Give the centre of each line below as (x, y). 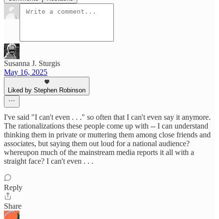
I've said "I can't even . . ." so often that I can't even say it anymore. (107, 117)
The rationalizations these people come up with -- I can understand (106, 126)
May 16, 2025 (26, 72)
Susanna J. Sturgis (32, 64)
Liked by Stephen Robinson (47, 90)
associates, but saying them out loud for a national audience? (97, 144)
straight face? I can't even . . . (49, 161)
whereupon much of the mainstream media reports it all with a (99, 153)
